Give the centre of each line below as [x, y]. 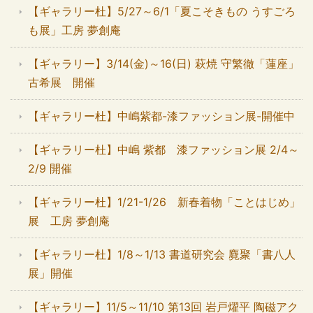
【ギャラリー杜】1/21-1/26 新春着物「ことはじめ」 [164, 202]
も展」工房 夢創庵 [74, 30]
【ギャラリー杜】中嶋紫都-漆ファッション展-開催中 [161, 116]
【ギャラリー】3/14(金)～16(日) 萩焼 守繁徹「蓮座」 [163, 64]
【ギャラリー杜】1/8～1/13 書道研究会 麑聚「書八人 [162, 255]
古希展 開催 [61, 83]
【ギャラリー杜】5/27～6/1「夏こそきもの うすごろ [162, 12]
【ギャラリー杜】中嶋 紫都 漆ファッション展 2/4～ [163, 150]
